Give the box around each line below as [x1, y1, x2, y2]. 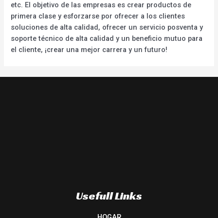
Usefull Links [76, 188, 142, 202]
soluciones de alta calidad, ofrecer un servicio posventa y [11, 22, 203, 32]
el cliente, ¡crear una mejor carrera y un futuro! [11, 45, 168, 54]
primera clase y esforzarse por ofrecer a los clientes [11, 11, 185, 20]
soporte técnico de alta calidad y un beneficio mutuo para [11, 34, 203, 43]
